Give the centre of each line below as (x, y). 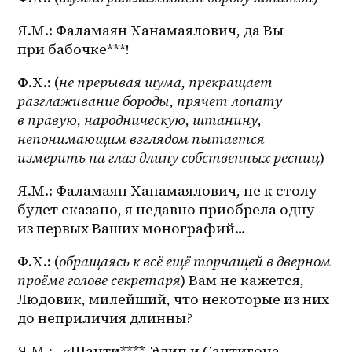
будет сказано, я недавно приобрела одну (167, 210)
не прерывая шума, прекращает (166, 82)
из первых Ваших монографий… (132, 229)
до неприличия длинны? (105, 318)
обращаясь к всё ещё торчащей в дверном (195, 262)
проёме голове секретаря (99, 280)
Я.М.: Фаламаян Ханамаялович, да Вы (151, 31)
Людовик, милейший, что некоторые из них (174, 299)
